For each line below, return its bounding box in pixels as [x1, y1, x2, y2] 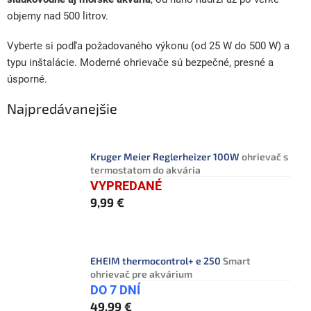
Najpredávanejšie [7, 99, 117, 117]
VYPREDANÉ [90, 178, 162, 194]
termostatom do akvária [90, 164, 201, 176]
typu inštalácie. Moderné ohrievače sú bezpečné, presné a [7, 56, 274, 69]
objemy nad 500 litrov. [7, 9, 108, 22]
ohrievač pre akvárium [90, 268, 192, 280]
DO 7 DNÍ [90, 283, 140, 298]
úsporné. [7, 72, 47, 85]
